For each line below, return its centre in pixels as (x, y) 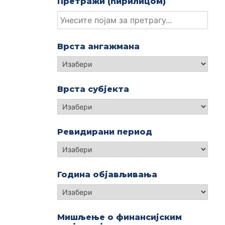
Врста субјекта (93, 89)
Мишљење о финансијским (120, 217)
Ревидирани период (105, 132)
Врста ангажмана (98, 46)
